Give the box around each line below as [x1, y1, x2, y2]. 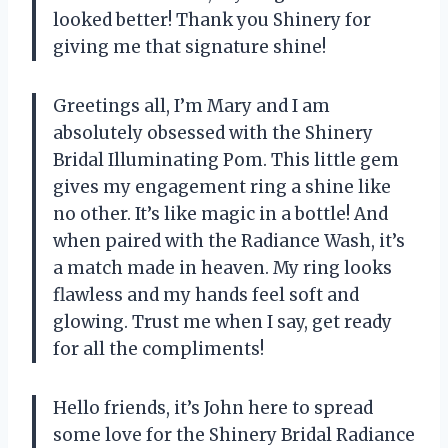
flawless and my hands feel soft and [53, 283, 359, 306]
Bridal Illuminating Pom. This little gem [53, 148, 399, 171]
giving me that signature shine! [53, 35, 326, 58]
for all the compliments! [53, 337, 264, 360]
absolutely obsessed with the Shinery [53, 121, 373, 144]
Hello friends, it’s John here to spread [53, 396, 373, 419]
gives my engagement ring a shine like [53, 175, 391, 198]
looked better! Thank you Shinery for [53, 8, 371, 31]
